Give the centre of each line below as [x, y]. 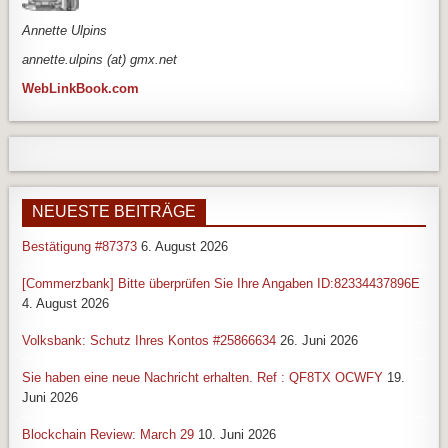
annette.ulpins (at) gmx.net [100, 60]
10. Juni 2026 [237, 435]
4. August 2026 [66, 304]
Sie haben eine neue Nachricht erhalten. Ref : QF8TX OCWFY [203, 378]
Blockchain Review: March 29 [108, 435]
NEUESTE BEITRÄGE [114, 212]
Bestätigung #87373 [80, 247]
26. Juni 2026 [319, 341]
